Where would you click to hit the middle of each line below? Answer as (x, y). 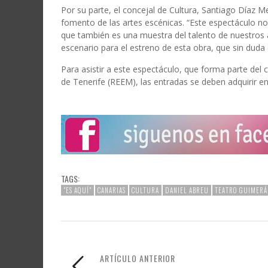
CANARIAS (112, 191)
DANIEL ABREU (187, 191)
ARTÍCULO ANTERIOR (138, 258)
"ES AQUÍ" (77, 191)
